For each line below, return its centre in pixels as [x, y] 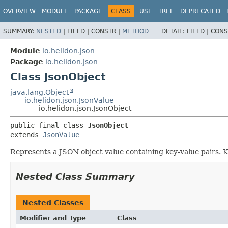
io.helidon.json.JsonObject [85, 108]
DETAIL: [174, 31]
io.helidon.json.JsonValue [69, 100]
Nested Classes [53, 202]
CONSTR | [107, 31]
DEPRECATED [200, 11]
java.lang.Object [39, 92]
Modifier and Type [53, 218]
